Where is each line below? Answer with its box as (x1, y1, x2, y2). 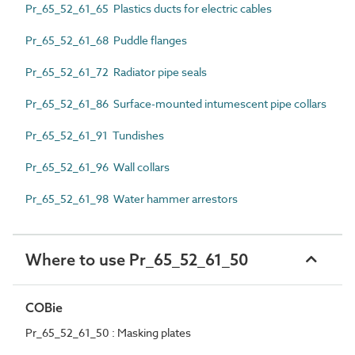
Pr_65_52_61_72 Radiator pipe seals (25, 63, 207, 79)
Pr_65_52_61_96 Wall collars (25, 158, 170, 174)
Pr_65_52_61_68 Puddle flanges (25, 32, 187, 48)
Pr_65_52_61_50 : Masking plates (25, 324, 191, 340)
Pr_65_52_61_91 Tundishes (25, 127, 164, 143)
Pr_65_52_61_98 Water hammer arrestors (25, 190, 238, 206)
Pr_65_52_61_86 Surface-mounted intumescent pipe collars (25, 95, 326, 111)
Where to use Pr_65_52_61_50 (25, 249, 248, 269)
